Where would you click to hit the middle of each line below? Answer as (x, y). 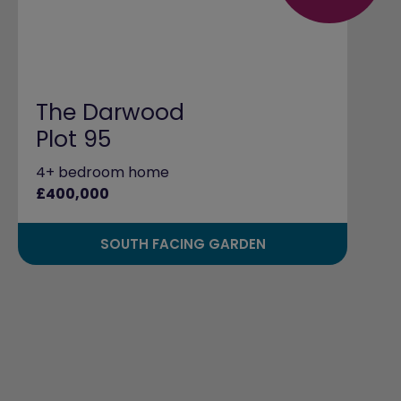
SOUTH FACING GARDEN (183, 243)
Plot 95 (73, 139)
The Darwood (110, 112)
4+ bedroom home (102, 172)
